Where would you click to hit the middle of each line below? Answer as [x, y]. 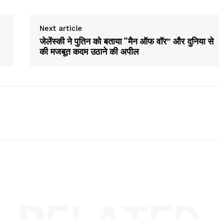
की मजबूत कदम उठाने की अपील [89, 52]
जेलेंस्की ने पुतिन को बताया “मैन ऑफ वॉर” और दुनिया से [126, 41]
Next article [61, 29]
